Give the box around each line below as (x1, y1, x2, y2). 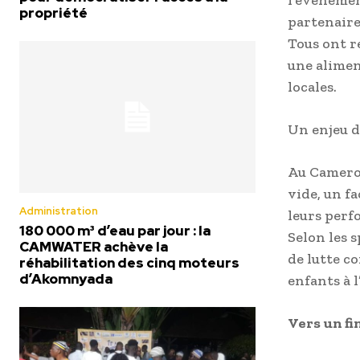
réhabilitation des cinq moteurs (19, 253, 239, 272)
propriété (19, 4, 88, 22)
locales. (288, 78, 337, 96)
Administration (19, 203, 98, 218)
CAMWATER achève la (19, 237, 168, 256)
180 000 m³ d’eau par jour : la (19, 221, 211, 239)
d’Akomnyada (19, 269, 112, 288)
